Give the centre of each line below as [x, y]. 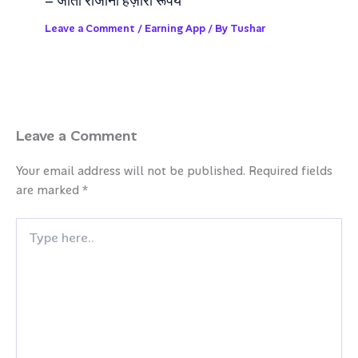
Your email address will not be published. [131, 172]
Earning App [175, 28]
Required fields [290, 172]
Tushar [248, 28]
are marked [49, 191]
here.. [29, 242]
